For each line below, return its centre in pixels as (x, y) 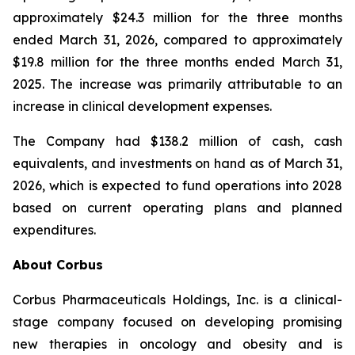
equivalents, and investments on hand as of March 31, (177, 164)
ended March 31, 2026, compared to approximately (177, 40)
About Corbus (58, 265)
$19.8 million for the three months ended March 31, (177, 62)
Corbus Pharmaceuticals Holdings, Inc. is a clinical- (177, 300)
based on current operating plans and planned (177, 208)
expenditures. (54, 230)
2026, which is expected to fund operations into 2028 (177, 186)
